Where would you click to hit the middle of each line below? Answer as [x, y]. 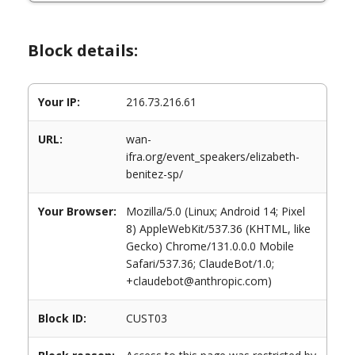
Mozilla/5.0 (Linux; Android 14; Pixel [216, 211]
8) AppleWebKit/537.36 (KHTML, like [218, 229]
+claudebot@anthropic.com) [199, 281]
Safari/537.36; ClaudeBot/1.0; [200, 263]
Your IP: [59, 102]
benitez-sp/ [155, 174]
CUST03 [147, 318]
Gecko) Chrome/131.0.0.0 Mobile [210, 246]
